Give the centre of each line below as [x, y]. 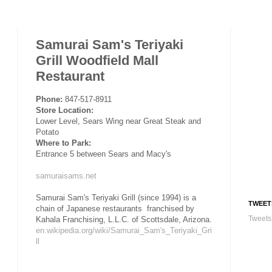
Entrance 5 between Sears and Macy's [104, 154]
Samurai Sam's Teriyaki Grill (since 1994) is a [116, 198]
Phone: [49, 100]
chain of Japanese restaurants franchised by [115, 209]
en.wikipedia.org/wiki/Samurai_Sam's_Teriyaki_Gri [124, 231]
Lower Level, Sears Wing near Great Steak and [118, 121]
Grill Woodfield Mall [97, 61]
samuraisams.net [66, 176]
